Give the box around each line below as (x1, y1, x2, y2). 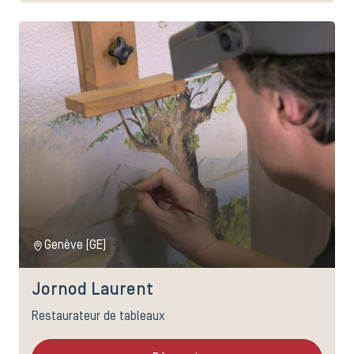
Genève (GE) (44, 240, 106, 252)
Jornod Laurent (32, 283, 153, 299)
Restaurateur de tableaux (32, 311, 165, 323)
